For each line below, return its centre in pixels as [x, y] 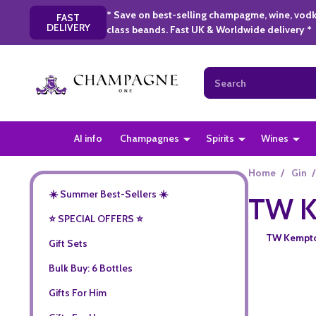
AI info [89, 138]
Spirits [220, 138]
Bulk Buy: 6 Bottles [90, 268]
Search [219, 74]
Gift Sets [68, 243]
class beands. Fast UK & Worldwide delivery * [209, 29]
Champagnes [150, 138]
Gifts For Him [77, 292]
